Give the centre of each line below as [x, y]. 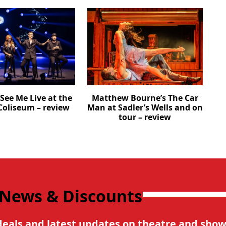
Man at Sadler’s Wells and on [145, 107]
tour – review [145, 117]
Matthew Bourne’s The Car [145, 98]
